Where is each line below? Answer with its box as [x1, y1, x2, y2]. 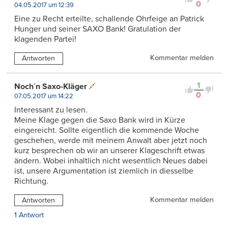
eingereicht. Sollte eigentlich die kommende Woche [14, 125, 199, 135]
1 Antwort [14, 211, 44, 220]
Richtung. [14, 176, 48, 186]
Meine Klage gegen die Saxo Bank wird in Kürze [14, 115, 185, 125]
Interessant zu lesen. [14, 104, 88, 115]
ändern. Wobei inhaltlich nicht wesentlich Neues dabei [14, 155, 208, 166]
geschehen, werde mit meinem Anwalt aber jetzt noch [14, 135, 207, 146]
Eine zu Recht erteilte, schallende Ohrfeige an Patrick [14, 13, 204, 24]
